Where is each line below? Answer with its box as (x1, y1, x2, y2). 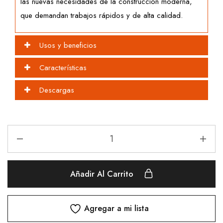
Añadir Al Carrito (70, 168, 136, 180)
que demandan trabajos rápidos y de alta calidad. (20, 10, 183, 21)
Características (39, 62, 87, 74)
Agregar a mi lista (84, 203, 149, 215)
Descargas (39, 85, 74, 96)
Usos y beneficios (39, 40, 97, 51)
